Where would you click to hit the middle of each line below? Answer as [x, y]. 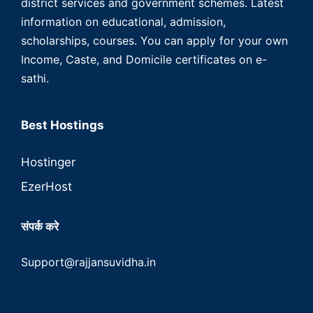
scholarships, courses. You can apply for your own [154, 41]
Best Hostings [63, 125]
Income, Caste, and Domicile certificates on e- [144, 60]
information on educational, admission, [123, 22]
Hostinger [48, 162]
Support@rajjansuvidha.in [88, 262]
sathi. [35, 79]
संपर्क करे [40, 227]
